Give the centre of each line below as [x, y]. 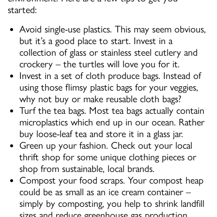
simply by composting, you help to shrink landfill [112, 204]
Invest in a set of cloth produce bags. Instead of [110, 76]
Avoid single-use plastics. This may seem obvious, [113, 29]
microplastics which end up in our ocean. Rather [112, 122]
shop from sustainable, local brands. [87, 169]
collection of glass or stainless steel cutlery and [108, 53]
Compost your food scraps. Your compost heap [111, 180]
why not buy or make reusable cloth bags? [100, 99]
